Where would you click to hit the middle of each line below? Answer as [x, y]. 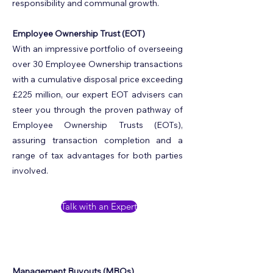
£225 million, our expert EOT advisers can [97, 94]
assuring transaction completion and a [97, 140]
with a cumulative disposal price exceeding [97, 79]
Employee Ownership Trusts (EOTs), [97, 125]
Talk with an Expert [99, 206]
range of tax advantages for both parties [97, 155]
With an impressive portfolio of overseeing [97, 49]
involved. [30, 171]
